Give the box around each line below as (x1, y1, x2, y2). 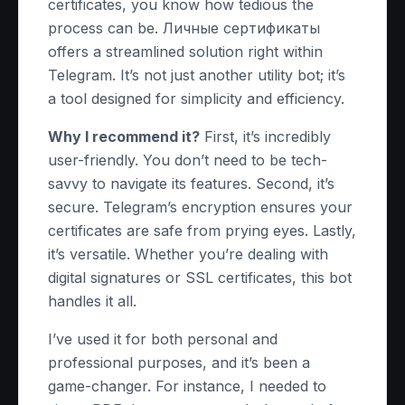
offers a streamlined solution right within (48, 42, 323, 61)
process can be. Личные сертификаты (48, 19, 320, 37)
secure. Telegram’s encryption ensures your (48, 198, 353, 216)
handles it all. (48, 292, 137, 310)
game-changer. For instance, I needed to (48, 377, 326, 395)
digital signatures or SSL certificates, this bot (48, 268, 352, 287)
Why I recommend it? (48, 127, 200, 146)
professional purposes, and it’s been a (48, 353, 310, 372)
